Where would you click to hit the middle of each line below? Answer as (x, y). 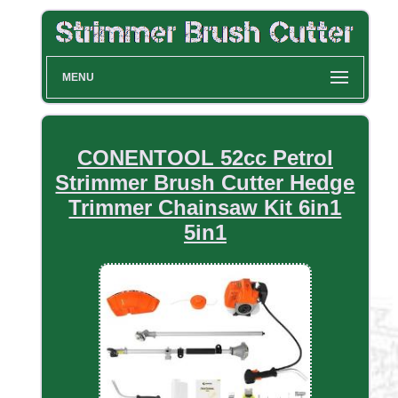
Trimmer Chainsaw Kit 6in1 (205, 208)
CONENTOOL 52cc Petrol (205, 158)
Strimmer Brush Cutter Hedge (205, 183)
